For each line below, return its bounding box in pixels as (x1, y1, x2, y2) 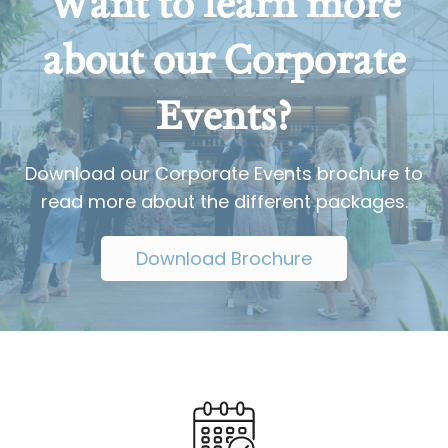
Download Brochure (136, 246, 312, 272)
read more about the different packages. (40, 189, 408, 215)
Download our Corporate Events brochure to (25, 161, 423, 187)
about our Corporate (42, 27, 406, 86)
